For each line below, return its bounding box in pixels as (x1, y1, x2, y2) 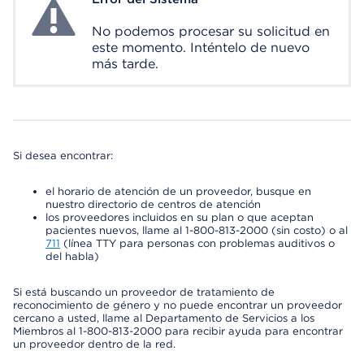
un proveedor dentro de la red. (13, 338, 175, 350)
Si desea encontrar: (13, 149, 113, 162)
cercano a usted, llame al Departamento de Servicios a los (13, 312, 314, 324)
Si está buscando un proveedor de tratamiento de (13, 286, 275, 298)
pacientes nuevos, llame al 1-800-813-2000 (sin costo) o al (45, 224, 348, 236)
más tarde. (92, 56, 158, 71)
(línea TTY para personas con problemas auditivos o (60, 237, 335, 249)
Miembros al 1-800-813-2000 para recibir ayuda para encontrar (13, 325, 343, 337)
